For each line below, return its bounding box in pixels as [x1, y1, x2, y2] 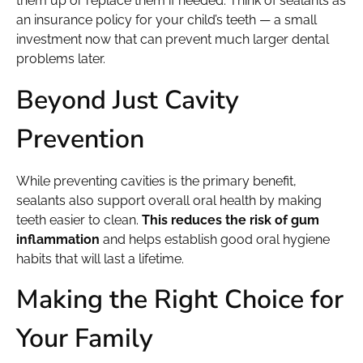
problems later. [16, 51, 105, 67]
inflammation [16, 231, 100, 247]
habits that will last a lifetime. [16, 250, 184, 267]
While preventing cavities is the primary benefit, [16, 173, 297, 189]
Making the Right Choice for [16, 282, 344, 318]
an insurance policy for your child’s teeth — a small [16, 12, 317, 28]
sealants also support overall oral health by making [16, 192, 322, 208]
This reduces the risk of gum [142, 211, 319, 228]
